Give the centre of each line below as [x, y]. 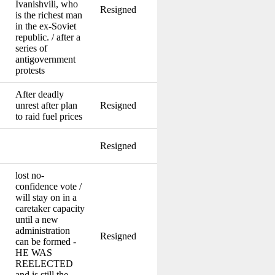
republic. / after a [48, 37]
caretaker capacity [50, 208]
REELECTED [44, 263]
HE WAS [34, 252]
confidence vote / [48, 186]
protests [30, 70]
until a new [37, 219]
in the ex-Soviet [46, 26]
